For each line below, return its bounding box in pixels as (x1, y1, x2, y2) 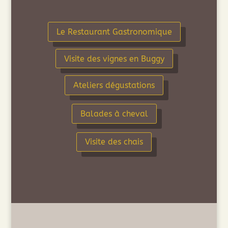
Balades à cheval (80, 108, 148, 119)
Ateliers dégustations (73, 80, 155, 91)
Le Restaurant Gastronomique (56, 27, 172, 37)
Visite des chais (85, 137, 143, 147)
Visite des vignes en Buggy (64, 53, 164, 64)
